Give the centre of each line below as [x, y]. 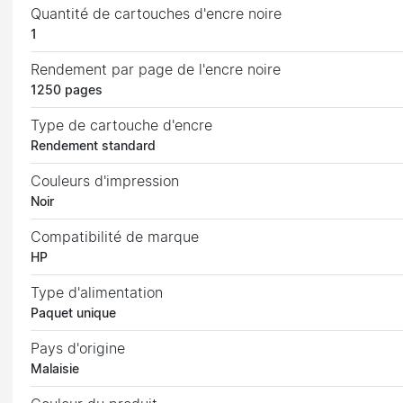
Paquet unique [74, 313]
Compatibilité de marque [115, 237]
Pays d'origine [78, 349]
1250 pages [67, 90]
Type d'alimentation [97, 293]
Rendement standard [94, 146]
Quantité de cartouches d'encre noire [157, 14]
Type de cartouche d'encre [122, 125]
